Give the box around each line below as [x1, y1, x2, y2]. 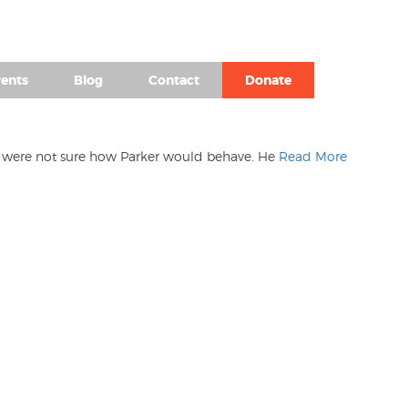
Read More [279, 148, 347, 164]
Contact [148, 72, 199, 88]
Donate [245, 72, 291, 88]
